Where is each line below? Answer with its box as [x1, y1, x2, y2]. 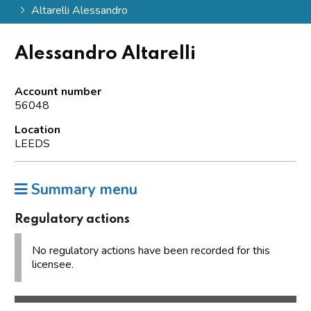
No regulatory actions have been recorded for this [32, 242, 270, 258]
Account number [15, 83, 101, 99]
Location [15, 121, 60, 137]
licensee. [32, 256, 74, 272]
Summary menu [27, 179, 137, 199]
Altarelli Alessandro [31, 2, 128, 18]
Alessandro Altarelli [15, 44, 196, 63]
